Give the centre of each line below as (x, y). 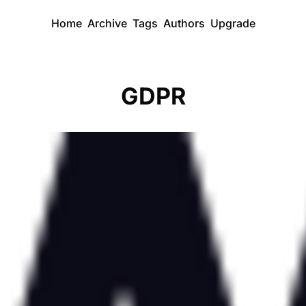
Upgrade (233, 23)
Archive (107, 23)
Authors (184, 23)
